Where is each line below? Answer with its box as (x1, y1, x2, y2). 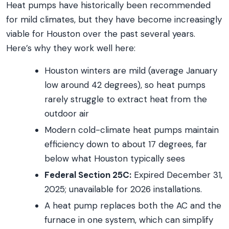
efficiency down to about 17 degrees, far (44, 139, 207, 150)
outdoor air (44, 108, 89, 119)
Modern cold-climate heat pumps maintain (44, 124, 219, 135)
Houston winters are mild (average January (44, 65, 217, 76)
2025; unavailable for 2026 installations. (44, 184, 202, 195)
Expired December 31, (131, 169, 222, 180)
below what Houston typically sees (44, 153, 185, 164)
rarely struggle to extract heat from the (44, 94, 207, 105)
